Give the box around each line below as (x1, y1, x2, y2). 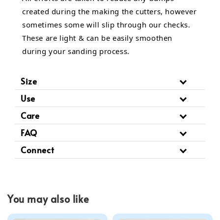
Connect (21, 144, 55, 156)
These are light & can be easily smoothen (22, 33, 173, 43)
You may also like (7, 192, 89, 206)
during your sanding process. (22, 46, 130, 56)
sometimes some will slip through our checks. (22, 20, 191, 30)
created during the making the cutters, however (22, 6, 197, 17)
